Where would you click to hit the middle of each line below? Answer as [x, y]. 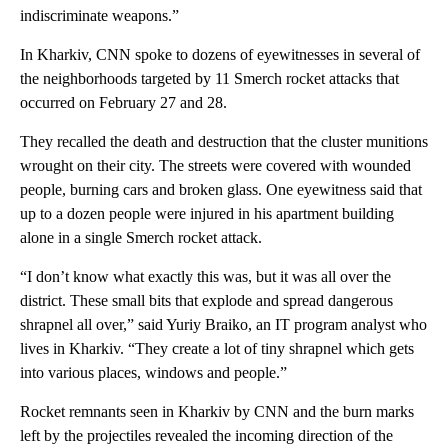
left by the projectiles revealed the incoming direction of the [206, 436]
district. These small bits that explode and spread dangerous [206, 301]
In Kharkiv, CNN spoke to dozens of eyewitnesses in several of [220, 55]
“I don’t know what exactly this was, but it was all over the [205, 277]
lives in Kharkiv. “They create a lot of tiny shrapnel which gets [217, 349]
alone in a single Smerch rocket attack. [141, 238]
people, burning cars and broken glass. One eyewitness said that [221, 190]
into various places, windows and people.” [153, 373]
